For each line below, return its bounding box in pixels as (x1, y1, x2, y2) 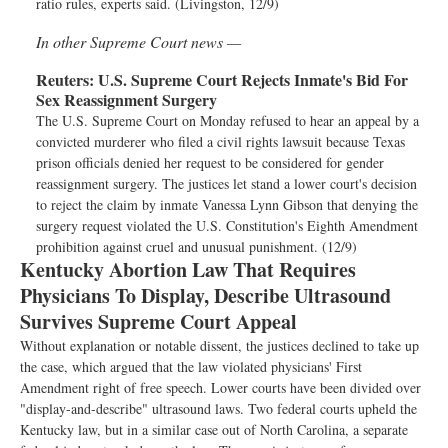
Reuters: (36, 68, 94, 91)
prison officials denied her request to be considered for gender (36, 153, 384, 172)
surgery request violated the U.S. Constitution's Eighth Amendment (36, 216, 418, 235)
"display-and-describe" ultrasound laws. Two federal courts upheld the (20, 399, 417, 418)
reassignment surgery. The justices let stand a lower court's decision (36, 174, 417, 193)
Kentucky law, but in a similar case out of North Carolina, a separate (20, 420, 408, 439)
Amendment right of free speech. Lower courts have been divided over (20, 378, 421, 397)
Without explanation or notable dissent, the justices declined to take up (20, 336, 419, 355)
